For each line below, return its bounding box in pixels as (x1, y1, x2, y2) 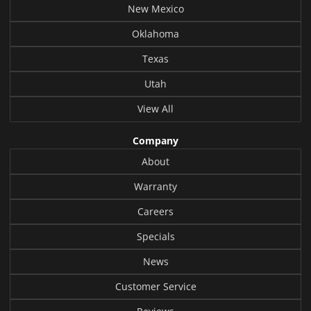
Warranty (134, 179, 177, 193)
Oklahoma (132, 26, 179, 40)
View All (137, 101, 174, 115)
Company (133, 133, 178, 147)
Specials (136, 229, 175, 243)
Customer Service (115, 279, 196, 293)
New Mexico (127, 1, 184, 15)
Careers (137, 204, 174, 218)
